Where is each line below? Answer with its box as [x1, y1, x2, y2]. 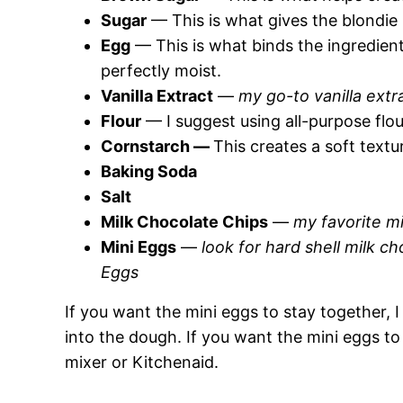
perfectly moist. [101, 61, 221, 80]
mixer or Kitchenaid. [65, 353, 219, 372]
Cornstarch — [101, 137, 213, 156]
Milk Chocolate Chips [101, 212, 268, 231]
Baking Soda [101, 162, 197, 181]
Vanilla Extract [101, 86, 213, 105]
